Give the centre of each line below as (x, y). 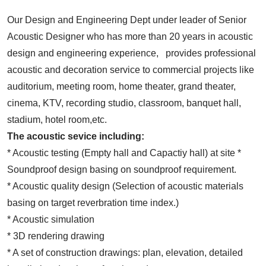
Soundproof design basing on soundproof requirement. (122, 170)
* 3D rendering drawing (56, 236)
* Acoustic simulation (51, 220)
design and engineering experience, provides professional (132, 53)
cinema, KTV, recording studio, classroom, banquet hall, (124, 103)
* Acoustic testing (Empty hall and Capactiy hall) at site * (124, 153)
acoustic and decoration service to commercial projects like (131, 70)
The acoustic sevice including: (76, 137)
